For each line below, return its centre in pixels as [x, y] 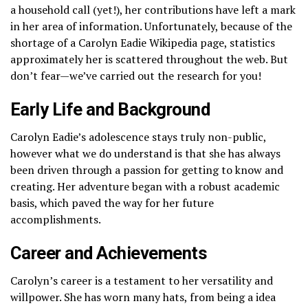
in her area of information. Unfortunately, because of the [151, 26]
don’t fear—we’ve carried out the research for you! [136, 75]
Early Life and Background [110, 109]
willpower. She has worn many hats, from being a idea [143, 297]
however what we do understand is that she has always [145, 153]
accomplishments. [56, 219]
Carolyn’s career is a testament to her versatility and [142, 280]
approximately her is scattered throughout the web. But [149, 59]
